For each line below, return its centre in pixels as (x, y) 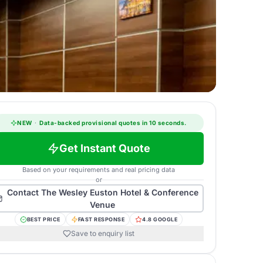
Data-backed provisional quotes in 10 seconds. (112, 123)
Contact (24, 192)
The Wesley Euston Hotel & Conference (119, 192)
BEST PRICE (43, 219)
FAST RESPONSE (101, 219)
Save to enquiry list (103, 233)
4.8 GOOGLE (160, 219)
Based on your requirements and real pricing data (99, 170)
